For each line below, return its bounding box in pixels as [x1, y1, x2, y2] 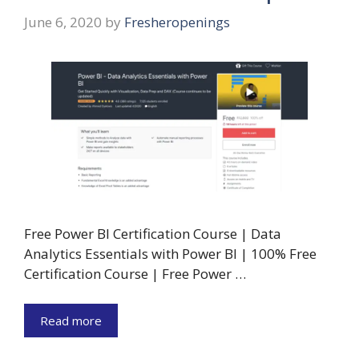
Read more [40, 313, 102, 329]
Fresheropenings [124, 13, 230, 32]
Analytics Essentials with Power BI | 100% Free [24, 244, 317, 263]
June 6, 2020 [24, 13, 102, 32]
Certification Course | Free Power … [24, 264, 246, 283]
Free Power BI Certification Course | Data [24, 224, 281, 243]
